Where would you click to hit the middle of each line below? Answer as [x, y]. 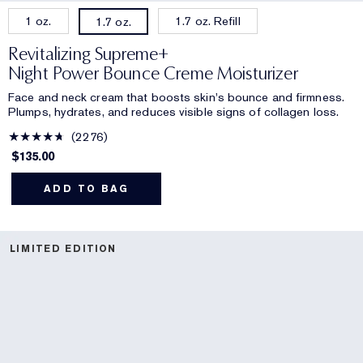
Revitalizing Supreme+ [89, 54]
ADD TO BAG [86, 189]
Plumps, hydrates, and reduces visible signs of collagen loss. [174, 112]
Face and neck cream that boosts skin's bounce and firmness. [176, 98]
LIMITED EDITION [63, 249]
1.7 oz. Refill [208, 21]
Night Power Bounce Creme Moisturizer [153, 74]
